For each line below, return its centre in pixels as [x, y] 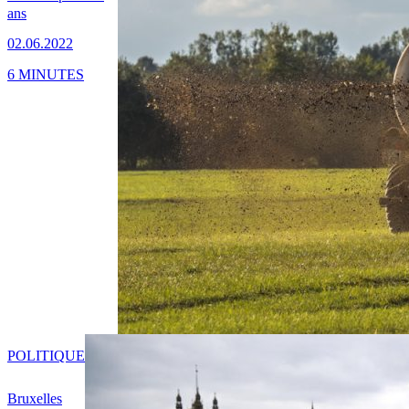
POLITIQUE [46, 356]
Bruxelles [35, 399]
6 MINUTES [46, 74]
